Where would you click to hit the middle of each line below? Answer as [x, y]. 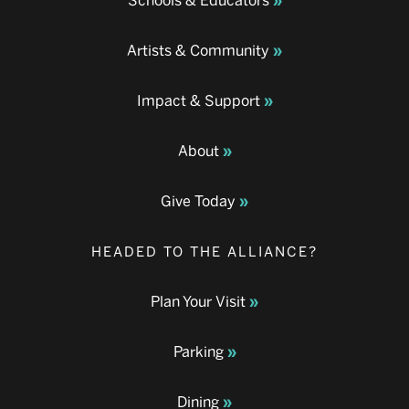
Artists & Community [198, 51]
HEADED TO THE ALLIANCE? [204, 252]
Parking [198, 352]
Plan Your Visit [198, 302]
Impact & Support [198, 101]
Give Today [198, 202]
